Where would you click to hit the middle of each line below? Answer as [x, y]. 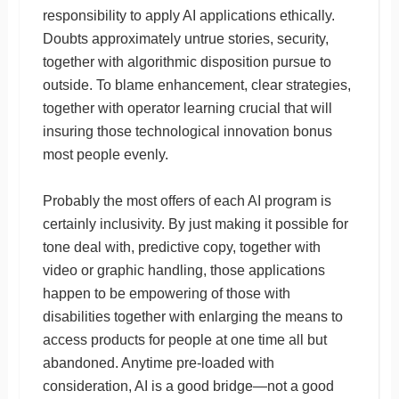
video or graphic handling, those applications [183, 270]
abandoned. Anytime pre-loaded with [158, 362]
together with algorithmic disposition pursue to [187, 61]
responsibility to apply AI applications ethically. [188, 15]
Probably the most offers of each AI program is [187, 200]
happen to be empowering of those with [166, 293]
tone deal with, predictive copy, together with [181, 247]
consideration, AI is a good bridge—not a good [188, 386]
